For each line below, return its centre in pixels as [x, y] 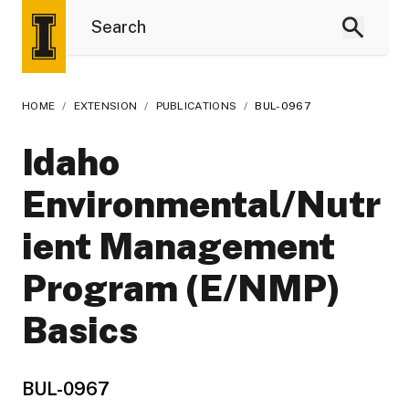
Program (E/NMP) [181, 288]
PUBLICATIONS [196, 106]
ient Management [178, 246]
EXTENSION [105, 106]
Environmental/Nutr [201, 204]
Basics [80, 330]
